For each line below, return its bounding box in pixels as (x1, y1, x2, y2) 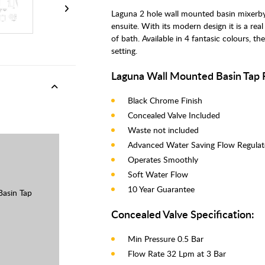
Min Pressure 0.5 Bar (128, 233, 203, 244)
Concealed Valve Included (128, 109, 220, 121)
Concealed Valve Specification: (111, 206, 254, 221)
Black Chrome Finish (128, 95, 202, 106)
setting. (111, 45, 137, 56)
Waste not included (128, 124, 199, 135)
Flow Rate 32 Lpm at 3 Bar (128, 248, 226, 259)
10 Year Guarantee (128, 183, 195, 195)
